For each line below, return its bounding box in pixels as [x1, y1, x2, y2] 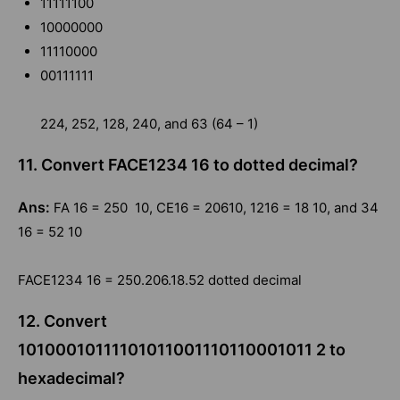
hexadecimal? [18, 369, 125, 388]
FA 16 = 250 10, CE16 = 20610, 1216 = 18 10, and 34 [54, 199, 379, 217]
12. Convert [18, 312, 107, 331]
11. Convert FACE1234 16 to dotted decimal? [18, 155, 358, 175]
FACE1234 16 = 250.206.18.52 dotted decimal [18, 271, 302, 289]
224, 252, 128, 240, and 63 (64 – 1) [40, 115, 258, 133]
